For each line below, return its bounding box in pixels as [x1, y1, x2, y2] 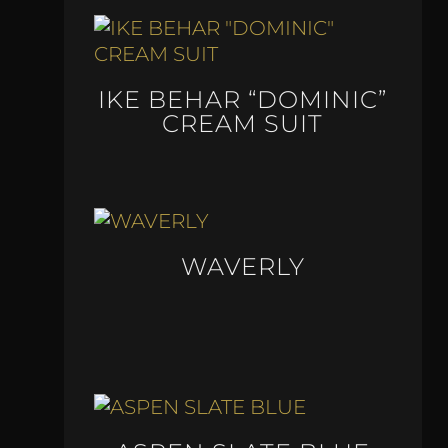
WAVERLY [180, 251, 305, 281]
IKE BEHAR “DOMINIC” [98, 85, 388, 115]
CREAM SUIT [162, 109, 324, 139]
